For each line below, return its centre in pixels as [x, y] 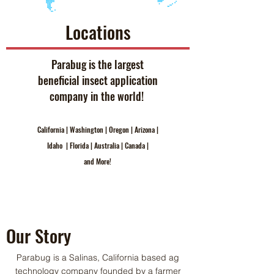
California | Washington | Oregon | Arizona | [98, 129]
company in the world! [98, 96]
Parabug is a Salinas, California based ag [98, 257]
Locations [98, 31]
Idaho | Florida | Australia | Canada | [98, 145]
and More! [98, 161]
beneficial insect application [98, 80]
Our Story [39, 235]
